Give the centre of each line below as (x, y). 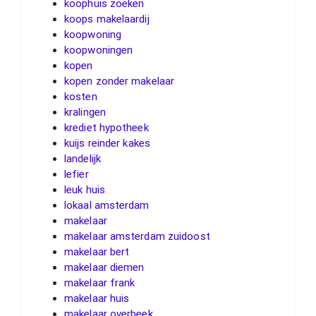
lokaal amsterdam (107, 205)
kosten (81, 96)
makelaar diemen (104, 267)
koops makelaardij (107, 19)
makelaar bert (97, 251)
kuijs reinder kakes (107, 143)
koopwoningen (99, 50)
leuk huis (85, 189)
